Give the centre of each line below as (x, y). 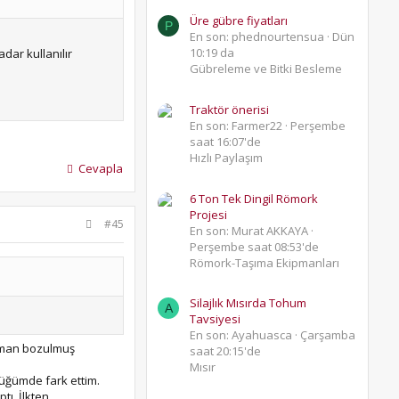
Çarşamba (328, 335)
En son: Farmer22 (236, 126)
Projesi (208, 214)
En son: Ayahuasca (241, 335)
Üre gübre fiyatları (239, 21)
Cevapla (101, 168)
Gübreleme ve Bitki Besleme (266, 69)
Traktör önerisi (229, 110)
